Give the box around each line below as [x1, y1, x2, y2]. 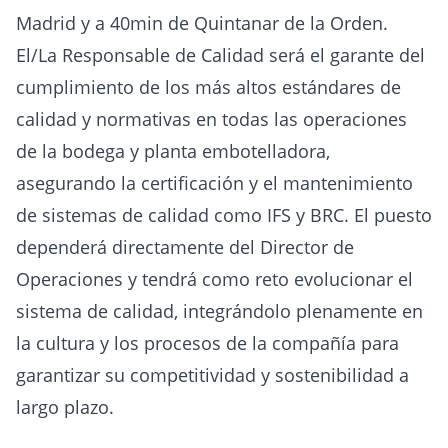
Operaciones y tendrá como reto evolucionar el [16, 267, 413, 292]
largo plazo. [16, 395, 114, 420]
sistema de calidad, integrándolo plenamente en [16, 299, 423, 324]
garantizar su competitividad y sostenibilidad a [16, 363, 409, 388]
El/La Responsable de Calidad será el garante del [16, 43, 425, 68]
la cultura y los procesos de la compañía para [16, 331, 399, 356]
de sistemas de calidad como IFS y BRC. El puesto [16, 203, 432, 228]
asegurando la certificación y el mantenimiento [16, 171, 413, 196]
